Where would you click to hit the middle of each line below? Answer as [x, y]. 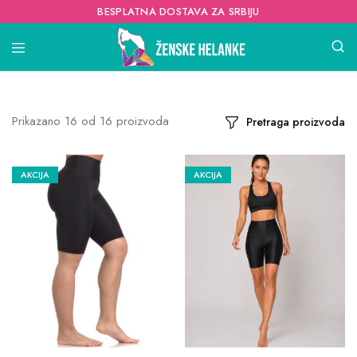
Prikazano [36, 121]
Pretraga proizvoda [296, 122]
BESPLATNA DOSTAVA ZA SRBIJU [178, 12]
